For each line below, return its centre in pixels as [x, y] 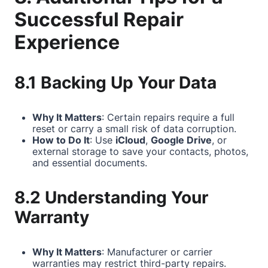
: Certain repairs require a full [168, 117]
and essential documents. [90, 163]
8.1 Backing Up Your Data [115, 83]
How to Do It [61, 140]
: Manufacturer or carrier [157, 252]
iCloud [130, 140]
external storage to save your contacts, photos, [140, 151]
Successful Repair [99, 19]
